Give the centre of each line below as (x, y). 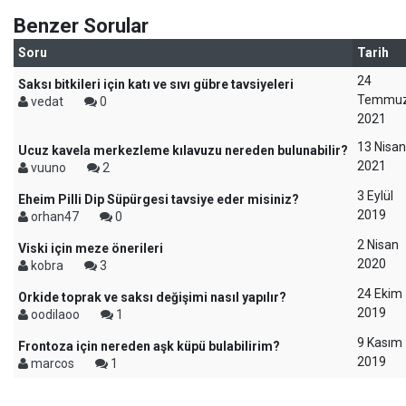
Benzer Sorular (81, 26)
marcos (53, 363)
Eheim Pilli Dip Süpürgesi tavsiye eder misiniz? (159, 199)
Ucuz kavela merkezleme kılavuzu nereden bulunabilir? (183, 150)
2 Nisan (378, 245)
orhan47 (55, 217)
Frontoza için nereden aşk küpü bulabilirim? (149, 346)
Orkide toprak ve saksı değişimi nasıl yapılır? (152, 297)
